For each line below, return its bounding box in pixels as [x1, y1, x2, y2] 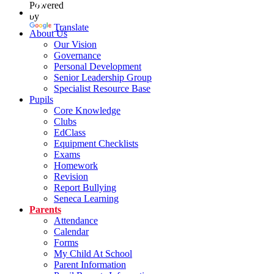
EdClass [54, 127, 86, 138]
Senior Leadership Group [54, 72, 152, 83]
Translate [54, 21, 89, 32]
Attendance [54, 215, 98, 226]
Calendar [54, 226, 89, 237]
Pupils [29, 94, 53, 105]
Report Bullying [54, 182, 116, 193]
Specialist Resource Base [54, 83, 150, 94]
